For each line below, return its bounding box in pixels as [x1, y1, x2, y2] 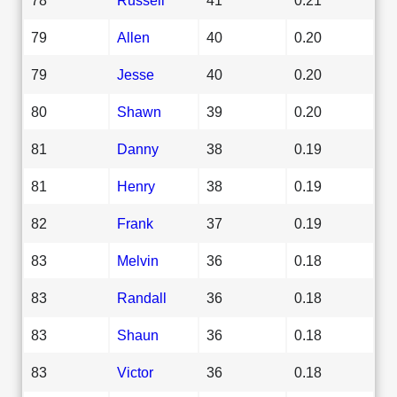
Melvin [117, 252, 159, 269]
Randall [117, 289, 167, 306]
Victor [117, 363, 153, 380]
